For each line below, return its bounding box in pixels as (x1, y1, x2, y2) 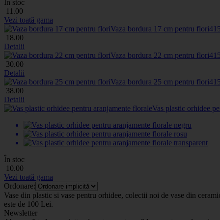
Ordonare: (4, 181, 35, 190)
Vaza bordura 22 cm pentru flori (110, 51, 209, 59)
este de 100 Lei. (4, 199, 53, 208)
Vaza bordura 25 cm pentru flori (110, 77, 209, 86)
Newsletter (4, 208, 37, 217)
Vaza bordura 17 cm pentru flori (110, 24, 209, 33)
